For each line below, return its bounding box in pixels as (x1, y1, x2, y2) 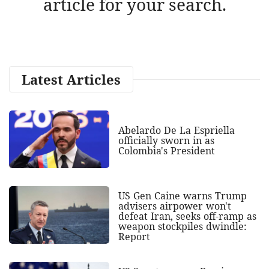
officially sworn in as (118, 134, 214, 148)
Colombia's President (118, 144, 215, 158)
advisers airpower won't (118, 199, 231, 213)
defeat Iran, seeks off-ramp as (118, 210, 256, 223)
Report (118, 230, 150, 244)
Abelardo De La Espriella (118, 124, 235, 138)
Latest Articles (22, 70, 121, 88)
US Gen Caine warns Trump (118, 189, 247, 203)
